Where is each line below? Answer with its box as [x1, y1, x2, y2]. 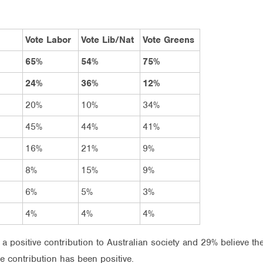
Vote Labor [25, 33, 71, 46]
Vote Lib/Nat [81, 33, 134, 46]
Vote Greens [143, 33, 194, 46]
